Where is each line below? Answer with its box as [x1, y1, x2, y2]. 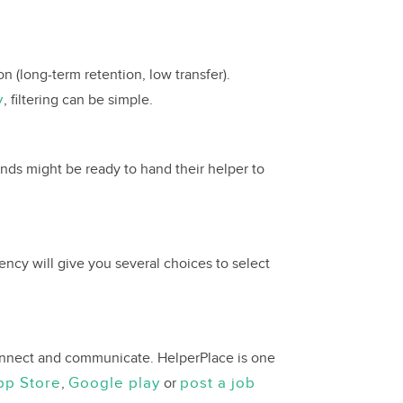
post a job [180, 374, 255, 392]
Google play [68, 374, 160, 392]
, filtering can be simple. [4, 92, 153, 109]
